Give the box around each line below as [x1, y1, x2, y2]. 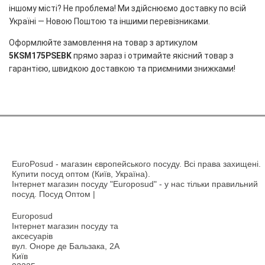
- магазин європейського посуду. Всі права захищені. [53, 159, 261, 169]
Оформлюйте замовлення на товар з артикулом [9, 38, 198, 47]
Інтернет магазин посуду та [12, 221, 118, 231]
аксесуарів [12, 231, 53, 241]
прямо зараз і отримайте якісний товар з [72, 51, 234, 60]
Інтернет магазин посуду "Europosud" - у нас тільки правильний [12, 179, 258, 189]
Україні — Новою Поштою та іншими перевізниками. [9, 17, 210, 26]
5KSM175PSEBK [9, 51, 72, 60]
